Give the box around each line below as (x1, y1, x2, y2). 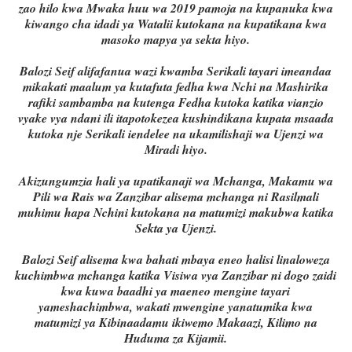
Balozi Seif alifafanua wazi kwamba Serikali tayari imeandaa (20, 62, 332, 80)
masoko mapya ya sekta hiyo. (101, 31, 251, 49)
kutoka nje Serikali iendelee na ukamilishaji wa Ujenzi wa (27, 125, 324, 143)
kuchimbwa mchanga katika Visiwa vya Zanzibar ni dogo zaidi (15, 266, 337, 284)
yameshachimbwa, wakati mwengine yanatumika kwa (38, 298, 313, 316)
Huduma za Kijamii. (124, 329, 228, 347)
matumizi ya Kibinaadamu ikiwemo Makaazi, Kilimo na (34, 313, 317, 332)
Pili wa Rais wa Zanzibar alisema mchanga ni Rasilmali (32, 188, 319, 206)
